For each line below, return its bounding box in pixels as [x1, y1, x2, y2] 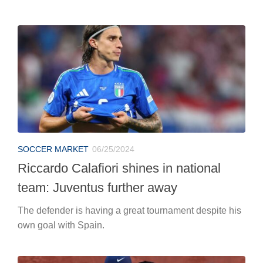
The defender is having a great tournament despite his [18, 85, 241, 95]
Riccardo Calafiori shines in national [18, 40, 221, 55]
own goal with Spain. [18, 99, 104, 110]
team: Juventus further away [18, 59, 177, 75]
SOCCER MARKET [18, 23, 89, 33]
